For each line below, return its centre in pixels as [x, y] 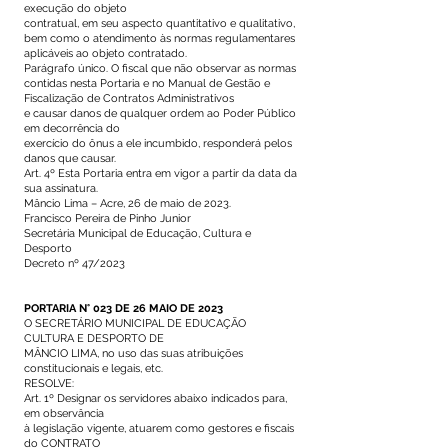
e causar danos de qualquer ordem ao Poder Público [160, 113]
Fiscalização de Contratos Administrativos [130, 98]
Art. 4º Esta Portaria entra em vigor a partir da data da [160, 173]
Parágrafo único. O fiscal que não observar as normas [160, 68]
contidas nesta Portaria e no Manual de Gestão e [147, 83]
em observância [64, 413]
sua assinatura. [61, 188]
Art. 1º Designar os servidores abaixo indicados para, [155, 398]
